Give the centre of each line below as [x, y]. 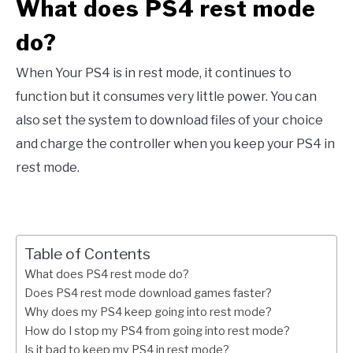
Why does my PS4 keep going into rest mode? [148, 312]
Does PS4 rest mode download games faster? [148, 294]
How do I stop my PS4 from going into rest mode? [157, 331]
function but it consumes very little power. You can [166, 97]
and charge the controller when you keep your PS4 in [175, 144]
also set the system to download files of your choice [169, 121]
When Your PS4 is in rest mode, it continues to [154, 73]
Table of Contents [87, 254]
